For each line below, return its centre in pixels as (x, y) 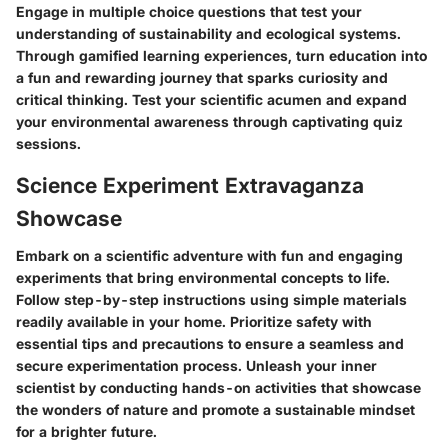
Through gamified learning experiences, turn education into (221, 55)
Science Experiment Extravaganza (190, 185)
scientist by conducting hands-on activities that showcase (218, 387)
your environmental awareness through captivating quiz (209, 121)
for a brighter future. (86, 431)
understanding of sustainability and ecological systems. (208, 33)
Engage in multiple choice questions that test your (189, 11)
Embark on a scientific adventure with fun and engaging (209, 255)
